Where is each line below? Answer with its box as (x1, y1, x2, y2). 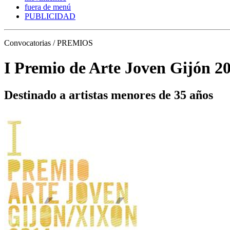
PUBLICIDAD (25, 11, 75, 21)
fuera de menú (25, 2, 71, 11)
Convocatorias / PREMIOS (4, 38, 93, 47)
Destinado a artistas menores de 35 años (4, 88, 213, 102)
